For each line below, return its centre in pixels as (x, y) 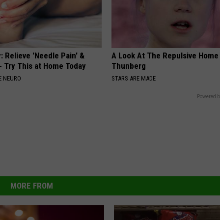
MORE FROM (31, 186)
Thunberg (129, 66)
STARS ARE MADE (134, 79)
